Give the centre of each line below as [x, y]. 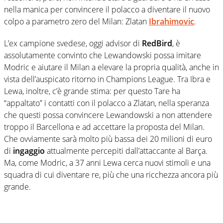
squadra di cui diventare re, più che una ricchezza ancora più [111, 175]
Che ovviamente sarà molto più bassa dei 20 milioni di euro [108, 139]
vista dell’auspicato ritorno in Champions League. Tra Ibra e [107, 79]
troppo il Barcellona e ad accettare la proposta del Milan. [104, 127]
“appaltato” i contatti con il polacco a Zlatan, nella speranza [107, 103]
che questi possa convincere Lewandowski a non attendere [108, 115]
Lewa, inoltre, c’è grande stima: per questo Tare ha [92, 91]
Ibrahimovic [171, 22]
